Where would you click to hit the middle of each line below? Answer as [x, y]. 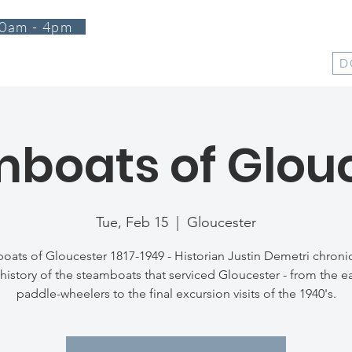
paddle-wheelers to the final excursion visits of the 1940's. [176, 293]
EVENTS [152, 62]
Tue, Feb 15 [132, 222]
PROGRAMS [66, 62]
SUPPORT [231, 62]
